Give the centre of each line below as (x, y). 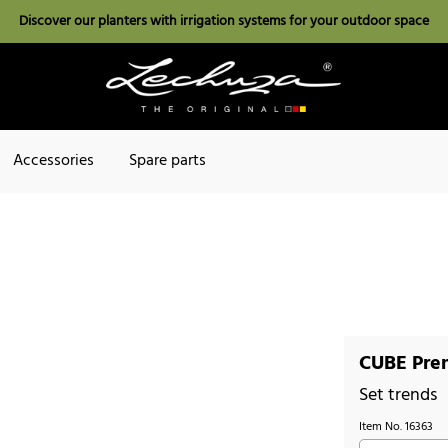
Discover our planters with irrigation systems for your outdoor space (224, 21)
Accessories (53, 161)
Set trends (398, 395)
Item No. (382, 426)
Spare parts (167, 161)
